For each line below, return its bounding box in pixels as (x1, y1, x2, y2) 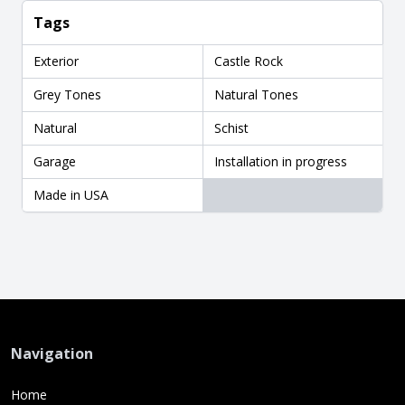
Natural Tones (213, 85, 298, 103)
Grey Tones (33, 85, 101, 103)
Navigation (11, 343, 93, 363)
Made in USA (33, 185, 108, 203)
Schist (213, 118, 249, 137)
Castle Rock (213, 52, 283, 70)
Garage (33, 152, 76, 170)
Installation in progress (213, 152, 347, 170)
